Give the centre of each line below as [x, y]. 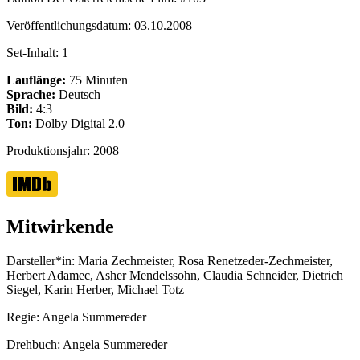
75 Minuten [97, 80]
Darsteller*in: [41, 260]
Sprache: [31, 94]
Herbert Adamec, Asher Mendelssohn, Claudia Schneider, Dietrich [175, 275]
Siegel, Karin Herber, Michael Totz [95, 289]
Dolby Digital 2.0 [78, 123]
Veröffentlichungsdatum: [70, 25]
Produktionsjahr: [50, 150]
